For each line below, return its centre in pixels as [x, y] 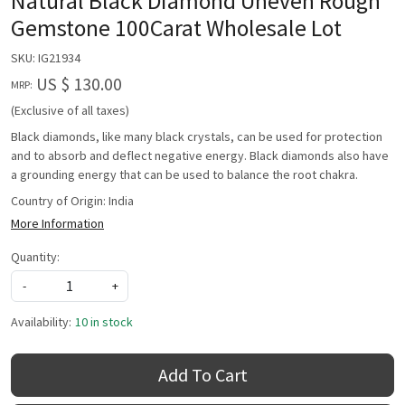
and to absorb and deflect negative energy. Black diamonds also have [200, 156]
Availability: [41, 322]
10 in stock [104, 322]
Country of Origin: [60, 201]
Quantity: [35, 257]
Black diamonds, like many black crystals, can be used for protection [197, 137]
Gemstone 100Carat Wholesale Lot [176, 28]
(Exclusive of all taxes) [70, 111]
